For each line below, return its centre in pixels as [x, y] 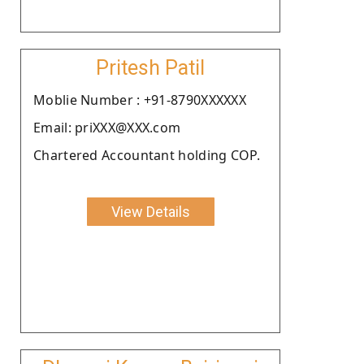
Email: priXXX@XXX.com [107, 127]
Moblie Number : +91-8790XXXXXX [140, 100]
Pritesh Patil [150, 67]
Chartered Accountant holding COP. [147, 155]
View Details [150, 211]
